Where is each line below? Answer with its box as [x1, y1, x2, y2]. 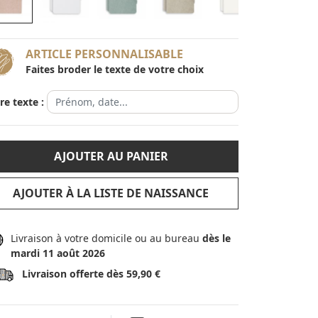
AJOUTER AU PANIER [53, 148, 168, 164]
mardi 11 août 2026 [10, 246, 105, 260]
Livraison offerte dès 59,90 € [22, 267, 160, 280]
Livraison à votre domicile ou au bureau [10, 231, 202, 245]
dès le [202, 231, 231, 245]
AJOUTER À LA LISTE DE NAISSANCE [13, 185, 209, 201]
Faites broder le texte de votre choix [26, 62, 204, 76]
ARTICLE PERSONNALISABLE [26, 46, 183, 62]
